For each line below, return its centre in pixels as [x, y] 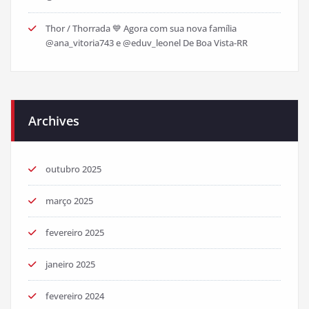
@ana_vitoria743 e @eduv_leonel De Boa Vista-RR [147, 43]
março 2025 [69, 201]
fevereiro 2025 [75, 233]
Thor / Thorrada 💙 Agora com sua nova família [141, 29]
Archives [54, 121]
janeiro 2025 [70, 265]
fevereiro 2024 [75, 296]
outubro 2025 [73, 169]
